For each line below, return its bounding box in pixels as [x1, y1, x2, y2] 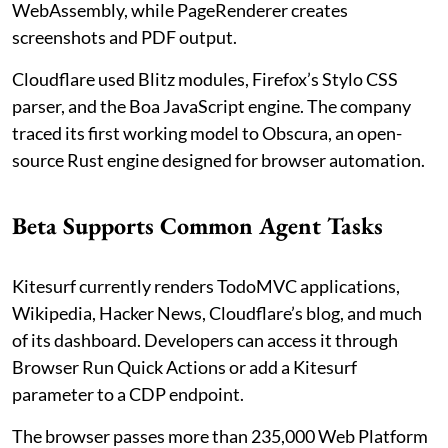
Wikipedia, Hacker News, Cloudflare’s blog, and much [12, 302, 422, 325]
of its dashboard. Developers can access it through [12, 329, 398, 352]
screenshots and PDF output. [12, 26, 237, 49]
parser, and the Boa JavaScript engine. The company [12, 95, 411, 118]
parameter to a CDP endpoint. [12, 383, 244, 406]
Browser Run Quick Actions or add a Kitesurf [12, 356, 357, 379]
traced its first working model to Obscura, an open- [12, 122, 402, 145]
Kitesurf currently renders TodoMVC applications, [12, 275, 400, 298]
